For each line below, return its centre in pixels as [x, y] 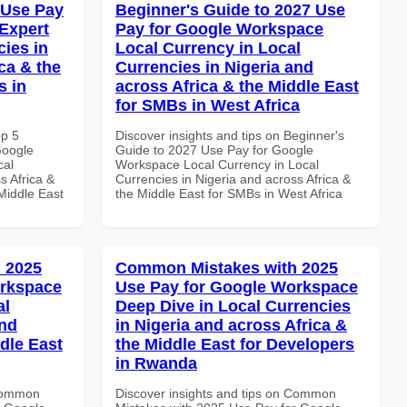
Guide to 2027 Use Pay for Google [214, 149]
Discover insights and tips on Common [226, 393]
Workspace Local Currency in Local [217, 164]
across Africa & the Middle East [237, 86]
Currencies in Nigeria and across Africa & [233, 179]
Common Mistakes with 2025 [227, 268]
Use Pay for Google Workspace [237, 287]
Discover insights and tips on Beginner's [230, 135]
